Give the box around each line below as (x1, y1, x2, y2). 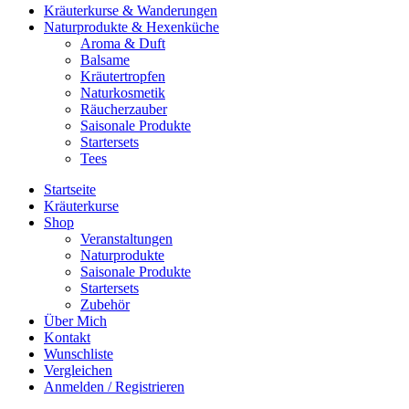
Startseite (44, 182, 96, 198)
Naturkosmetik (80, 85, 165, 101)
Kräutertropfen (80, 68, 165, 85)
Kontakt (44, 330, 90, 346)
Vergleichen (44, 362, 112, 379)
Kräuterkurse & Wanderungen (44, 3, 217, 19)
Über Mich (44, 313, 107, 330)
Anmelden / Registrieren (44, 379, 184, 395)
